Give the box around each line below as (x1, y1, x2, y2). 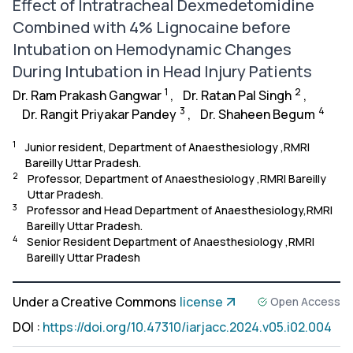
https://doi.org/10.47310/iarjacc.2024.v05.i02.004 (43, 318, 332, 336)
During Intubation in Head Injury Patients (13, 61, 312, 82)
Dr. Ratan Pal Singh (183, 87, 292, 104)
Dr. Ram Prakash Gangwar (13, 87, 162, 104)
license (180, 293, 223, 310)
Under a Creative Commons (13, 293, 176, 310)
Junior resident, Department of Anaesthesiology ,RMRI (25, 139, 310, 154)
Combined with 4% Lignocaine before (13, 17, 291, 38)
